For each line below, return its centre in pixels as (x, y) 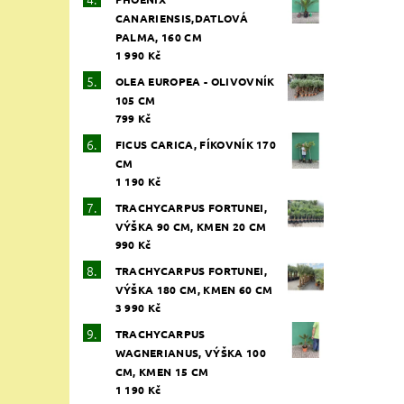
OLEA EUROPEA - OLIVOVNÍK (195, 81)
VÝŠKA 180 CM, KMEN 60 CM (194, 289)
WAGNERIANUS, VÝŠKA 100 (190, 352)
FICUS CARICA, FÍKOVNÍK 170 (196, 144)
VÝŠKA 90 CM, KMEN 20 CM (191, 226)
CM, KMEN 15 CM (162, 371)
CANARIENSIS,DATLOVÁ (181, 18)
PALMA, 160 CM (158, 37)
